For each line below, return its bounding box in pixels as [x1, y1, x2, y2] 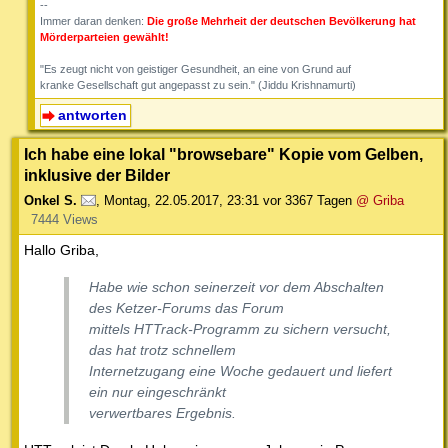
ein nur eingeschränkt [89, 384, 226, 401]
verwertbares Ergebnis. [89, 405, 236, 422]
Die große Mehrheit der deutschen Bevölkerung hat [147, 14, 416, 27]
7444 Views [30, 212, 98, 228]
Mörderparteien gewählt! [40, 30, 169, 43]
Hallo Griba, [24, 242, 99, 259]
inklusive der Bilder [24, 166, 170, 185]
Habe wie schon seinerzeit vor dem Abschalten [89, 279, 384, 296]
